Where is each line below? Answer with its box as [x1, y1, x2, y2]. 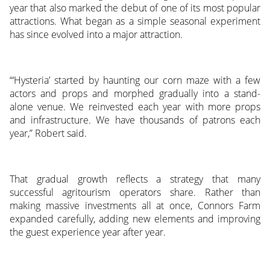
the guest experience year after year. [9, 225, 166, 239]
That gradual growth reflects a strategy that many [9, 172, 261, 186]
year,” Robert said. [9, 127, 87, 140]
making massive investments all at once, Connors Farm [9, 199, 261, 213]
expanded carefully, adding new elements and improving [9, 212, 261, 226]
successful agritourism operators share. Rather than [9, 186, 261, 199]
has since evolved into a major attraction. [9, 28, 183, 42]
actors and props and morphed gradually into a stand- [9, 87, 261, 101]
